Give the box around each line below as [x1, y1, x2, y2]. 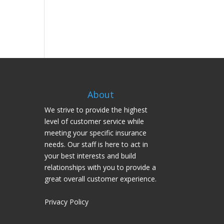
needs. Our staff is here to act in [44, 139, 148, 149]
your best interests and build [44, 151, 136, 161]
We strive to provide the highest [44, 105, 148, 115]
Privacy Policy [44, 197, 89, 207]
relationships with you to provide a [44, 162, 156, 172]
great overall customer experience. [44, 174, 157, 184]
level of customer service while [44, 116, 144, 126]
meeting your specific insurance [44, 128, 147, 138]
